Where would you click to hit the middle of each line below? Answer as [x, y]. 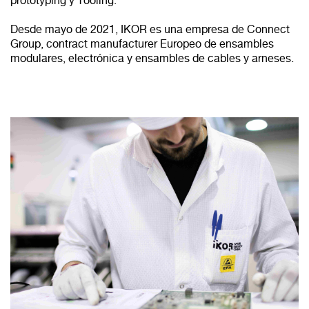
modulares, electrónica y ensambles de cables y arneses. [152, 58]
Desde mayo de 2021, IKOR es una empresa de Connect [150, 29]
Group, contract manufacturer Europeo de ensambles [142, 44]
